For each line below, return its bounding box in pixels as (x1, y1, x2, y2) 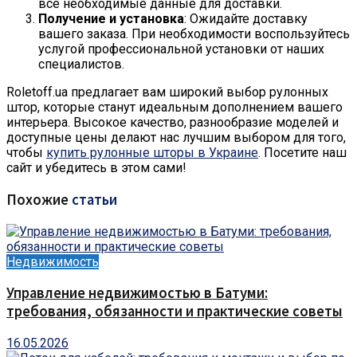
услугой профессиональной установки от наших (38, 41, 324, 57)
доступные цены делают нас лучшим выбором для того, (6, 130, 346, 146)
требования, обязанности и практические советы (6, 302, 343, 321)
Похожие (6, 190, 72, 209)
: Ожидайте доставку (184, 11, 308, 27)
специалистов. (38, 57, 124, 73)
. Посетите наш (258, 145, 347, 161)
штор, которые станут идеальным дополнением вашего (6, 100, 343, 116)
